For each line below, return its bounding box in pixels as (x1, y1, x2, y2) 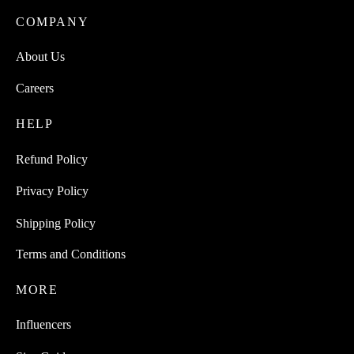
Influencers (16, 318, 71, 332)
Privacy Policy (16, 184, 88, 198)
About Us (16, 50, 65, 64)
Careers (16, 81, 54, 96)
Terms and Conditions (16, 247, 126, 262)
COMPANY (16, 14, 89, 28)
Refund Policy (16, 152, 88, 166)
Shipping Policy (16, 216, 96, 230)
